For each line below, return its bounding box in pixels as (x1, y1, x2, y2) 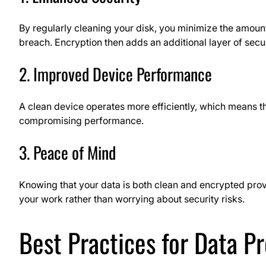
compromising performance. (19, 114, 144, 126)
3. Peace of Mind (19, 140, 116, 164)
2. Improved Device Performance (19, 61, 212, 86)
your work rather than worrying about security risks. (19, 192, 245, 205)
